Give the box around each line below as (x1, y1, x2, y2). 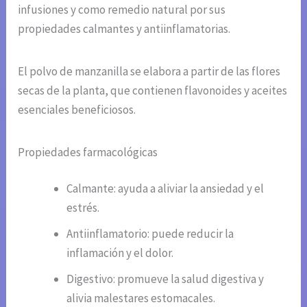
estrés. (66, 200, 100, 216)
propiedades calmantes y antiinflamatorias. (18, 21, 231, 36)
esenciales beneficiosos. (18, 101, 136, 117)
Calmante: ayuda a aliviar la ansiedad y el (66, 181, 265, 197)
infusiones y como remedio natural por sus (18, 1, 226, 17)
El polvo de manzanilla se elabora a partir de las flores (18, 63, 281, 79)
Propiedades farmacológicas (18, 144, 158, 160)
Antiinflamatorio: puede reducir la (66, 226, 234, 242)
